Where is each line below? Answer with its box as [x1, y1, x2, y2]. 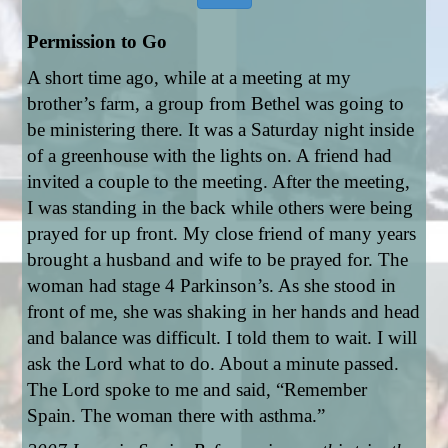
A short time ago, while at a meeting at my [27, 67, 352, 88]
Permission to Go [27, 31, 168, 52]
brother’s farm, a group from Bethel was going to [27, 93, 405, 114]
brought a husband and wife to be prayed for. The [27, 249, 409, 270]
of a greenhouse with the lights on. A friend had [27, 145, 393, 166]
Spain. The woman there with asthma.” [27, 405, 331, 426]
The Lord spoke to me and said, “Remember [27, 379, 368, 400]
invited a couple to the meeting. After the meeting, [27, 171, 411, 192]
